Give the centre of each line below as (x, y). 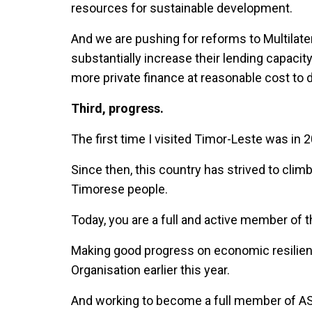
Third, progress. (117, 109)
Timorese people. (122, 189)
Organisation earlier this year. (150, 270)
